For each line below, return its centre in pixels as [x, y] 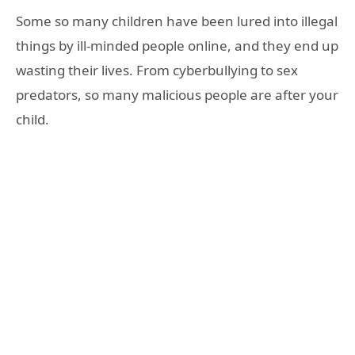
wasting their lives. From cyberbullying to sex [157, 71]
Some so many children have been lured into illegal [177, 21]
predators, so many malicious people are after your [177, 95]
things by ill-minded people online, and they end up [177, 46]
